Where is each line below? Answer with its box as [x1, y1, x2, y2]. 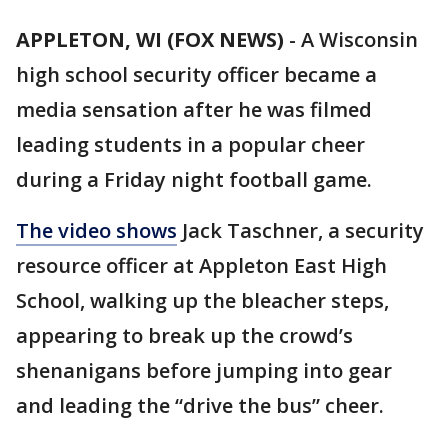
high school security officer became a [16, 61, 377, 88]
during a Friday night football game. [16, 166, 372, 193]
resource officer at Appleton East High [16, 252, 387, 279]
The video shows [16, 217, 177, 244]
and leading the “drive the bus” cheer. [16, 392, 384, 419]
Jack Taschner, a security [177, 217, 424, 244]
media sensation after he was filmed [16, 96, 372, 123]
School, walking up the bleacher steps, [16, 287, 389, 314]
